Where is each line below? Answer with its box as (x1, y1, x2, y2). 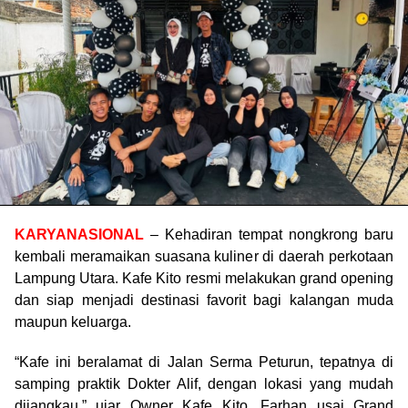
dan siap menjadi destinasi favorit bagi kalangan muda (15, 291, 393, 308)
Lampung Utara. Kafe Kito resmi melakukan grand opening (15, 270, 393, 286)
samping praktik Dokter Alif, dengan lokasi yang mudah (15, 375, 393, 392)
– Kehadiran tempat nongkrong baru (144, 226, 393, 242)
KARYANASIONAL (15, 226, 144, 242)
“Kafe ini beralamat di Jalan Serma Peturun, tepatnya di (15, 353, 393, 370)
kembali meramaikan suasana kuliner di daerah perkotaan (15, 248, 393, 264)
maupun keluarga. (15, 313, 131, 330)
